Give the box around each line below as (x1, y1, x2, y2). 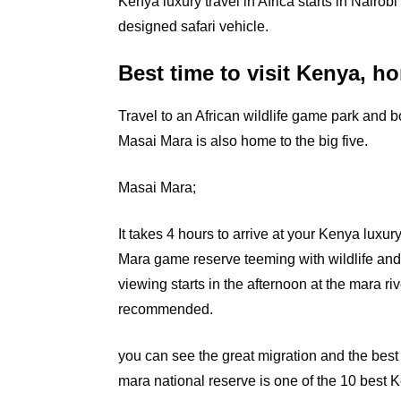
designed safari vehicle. (118, 19, 269, 35)
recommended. (118, 302, 217, 318)
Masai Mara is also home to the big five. (118, 133, 371, 149)
